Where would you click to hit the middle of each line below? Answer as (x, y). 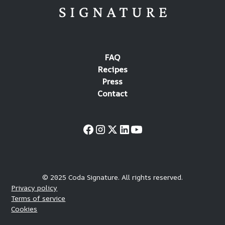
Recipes (113, 69)
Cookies (24, 209)
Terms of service (38, 198)
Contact (113, 93)
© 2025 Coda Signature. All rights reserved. (113, 177)
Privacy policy (34, 188)
